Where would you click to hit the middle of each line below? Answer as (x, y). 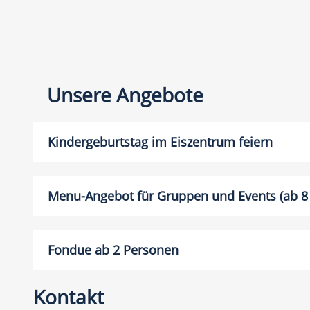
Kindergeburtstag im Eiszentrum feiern (160, 142)
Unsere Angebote (125, 94)
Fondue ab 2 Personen (113, 249)
